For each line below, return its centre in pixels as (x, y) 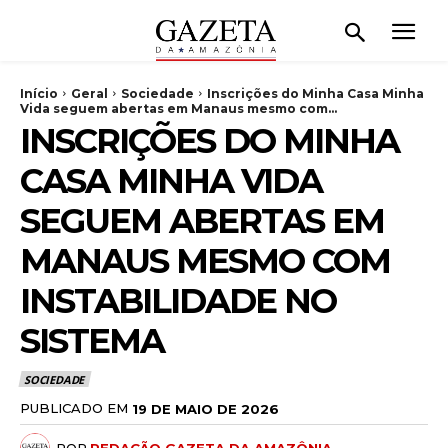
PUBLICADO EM (74, 408)
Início (39, 93)
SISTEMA (92, 340)
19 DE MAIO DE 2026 (205, 408)
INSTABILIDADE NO (178, 300)
